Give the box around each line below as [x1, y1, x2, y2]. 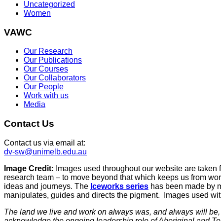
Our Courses [24, 65, 68, 74]
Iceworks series [90, 182, 148, 190]
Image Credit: [4, 164, 54, 173]
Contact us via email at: [4, 138, 85, 147]
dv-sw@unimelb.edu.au [4, 147, 87, 156]
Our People [24, 82, 64, 91]
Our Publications [24, 56, 82, 65]
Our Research [24, 47, 73, 56]
